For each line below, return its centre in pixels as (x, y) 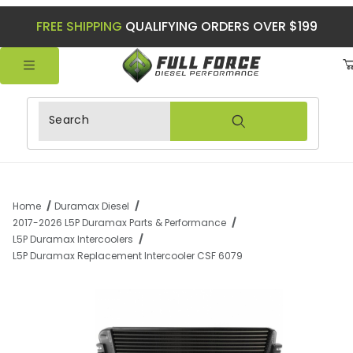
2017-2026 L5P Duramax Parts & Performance (119, 223)
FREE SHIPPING (79, 26)
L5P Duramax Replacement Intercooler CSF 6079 (128, 256)
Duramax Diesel (91, 206)
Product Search (87, 113)
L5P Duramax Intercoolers (73, 240)
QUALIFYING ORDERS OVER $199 (219, 26)
